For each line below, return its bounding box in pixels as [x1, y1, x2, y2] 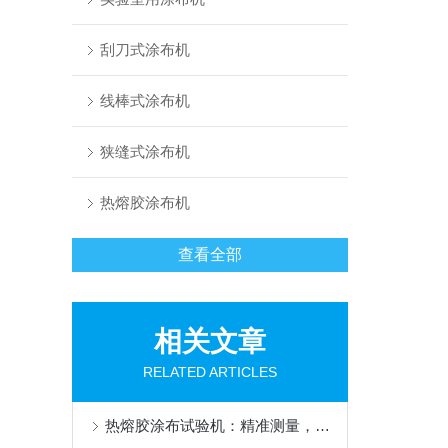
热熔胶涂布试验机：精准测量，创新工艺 [315, 417, 330, 434]
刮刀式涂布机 [99, 41, 190, 58]
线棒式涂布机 [99, 92, 190, 109]
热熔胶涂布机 [99, 194, 190, 211]
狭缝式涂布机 [99, 143, 190, 160]
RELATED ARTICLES [143, 364, 277, 380]
